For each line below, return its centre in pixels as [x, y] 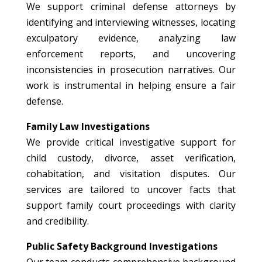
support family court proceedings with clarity [131, 205]
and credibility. [57, 221]
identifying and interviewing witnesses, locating [131, 22]
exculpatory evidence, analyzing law [131, 38]
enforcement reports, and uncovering [131, 54]
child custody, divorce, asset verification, [131, 158]
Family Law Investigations [88, 126]
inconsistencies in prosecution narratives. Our [131, 69]
